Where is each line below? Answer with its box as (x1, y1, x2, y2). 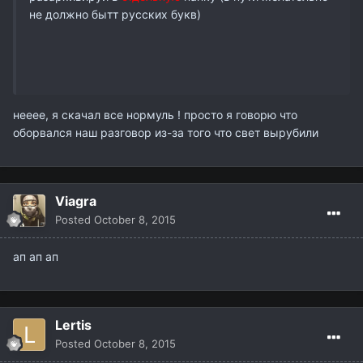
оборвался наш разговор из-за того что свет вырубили (13, 126, 322, 140)
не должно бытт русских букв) (29, 7, 201, 22)
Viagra (55, 193, 96, 210)
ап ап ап (13, 250, 58, 264)
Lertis (55, 317, 92, 334)
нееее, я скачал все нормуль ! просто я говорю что (13, 108, 297, 122)
